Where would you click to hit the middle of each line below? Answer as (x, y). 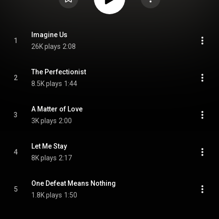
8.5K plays (47, 84)
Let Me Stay (49, 146)
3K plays (44, 121)
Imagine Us (49, 35)
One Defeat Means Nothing (74, 183)
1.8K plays (47, 195)
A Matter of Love (57, 109)
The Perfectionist (59, 72)
